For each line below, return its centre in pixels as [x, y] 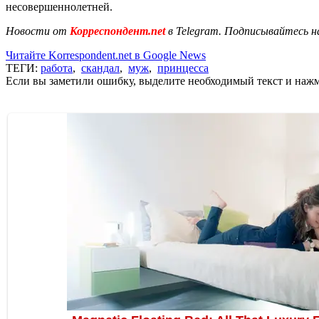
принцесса [183, 68]
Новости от [36, 31]
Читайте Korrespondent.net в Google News [106, 55]
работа [57, 68]
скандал [100, 68]
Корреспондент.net [117, 31]
